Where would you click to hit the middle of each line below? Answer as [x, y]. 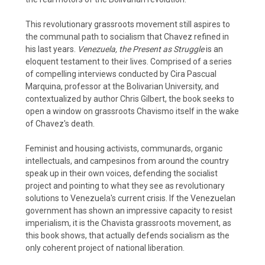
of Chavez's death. [60, 123]
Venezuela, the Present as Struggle [141, 49]
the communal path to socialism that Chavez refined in [127, 36]
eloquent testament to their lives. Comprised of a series [129, 61]
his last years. [51, 49]
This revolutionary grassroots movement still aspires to [128, 24]
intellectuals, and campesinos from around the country [127, 161]
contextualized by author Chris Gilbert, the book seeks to [130, 98]
